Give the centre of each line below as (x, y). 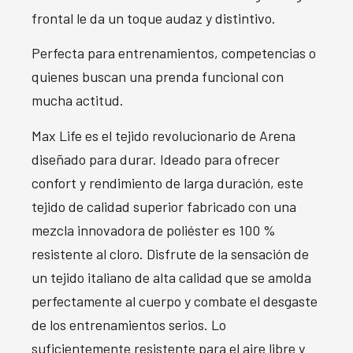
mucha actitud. (78, 100)
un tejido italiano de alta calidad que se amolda (171, 277)
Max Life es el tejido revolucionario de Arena (163, 135)
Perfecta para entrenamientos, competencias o (174, 53)
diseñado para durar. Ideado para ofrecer (156, 159)
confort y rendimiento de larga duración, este (167, 182)
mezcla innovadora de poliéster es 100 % (154, 230)
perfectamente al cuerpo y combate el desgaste (175, 301)
